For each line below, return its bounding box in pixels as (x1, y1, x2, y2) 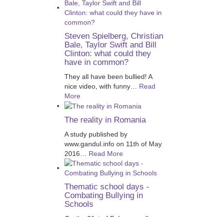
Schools (64, 200, 93, 209)
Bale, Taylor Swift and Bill (64, 40, 156, 49)
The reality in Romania (64, 115, 146, 125)
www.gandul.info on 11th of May (64, 140, 162, 148)
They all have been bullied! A (64, 72, 152, 80)
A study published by (64, 130, 127, 139)
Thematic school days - (64, 182, 149, 192)
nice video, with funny (64, 82, 130, 90)
